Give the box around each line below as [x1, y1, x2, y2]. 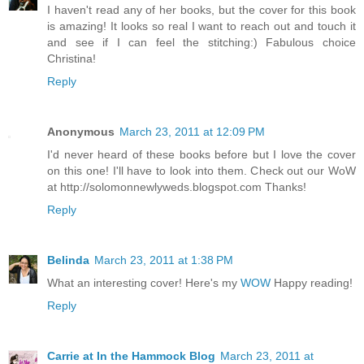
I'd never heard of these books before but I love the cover [47, 147, 356, 161]
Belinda [47, 253, 89, 266]
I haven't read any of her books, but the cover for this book [47, 2, 356, 16]
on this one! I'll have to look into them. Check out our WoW [47, 163, 356, 177]
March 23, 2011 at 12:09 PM [119, 124, 265, 138]
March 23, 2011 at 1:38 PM [94, 253, 233, 266]
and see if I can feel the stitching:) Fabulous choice [47, 35, 356, 49]
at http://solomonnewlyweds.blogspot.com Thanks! [47, 180, 306, 193]
